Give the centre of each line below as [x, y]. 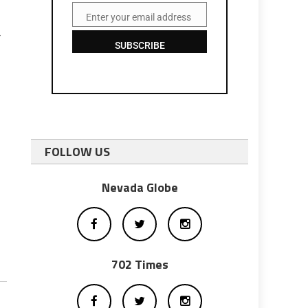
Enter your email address [139, 17]
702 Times [140, 264]
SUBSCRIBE [140, 45]
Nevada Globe [140, 187]
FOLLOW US [78, 152]
